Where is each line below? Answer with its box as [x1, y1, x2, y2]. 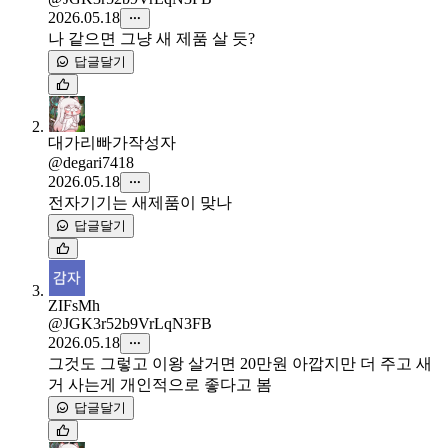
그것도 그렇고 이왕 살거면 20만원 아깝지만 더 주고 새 [48, 355, 432, 373]
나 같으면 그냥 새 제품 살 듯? [48, 30, 255, 48]
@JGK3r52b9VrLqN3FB [48, 315, 212, 333]
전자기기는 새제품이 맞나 [48, 194, 232, 212]
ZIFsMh [48, 297, 100, 315]
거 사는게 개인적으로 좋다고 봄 [48, 376, 272, 394]
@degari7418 [48, 154, 134, 172]
